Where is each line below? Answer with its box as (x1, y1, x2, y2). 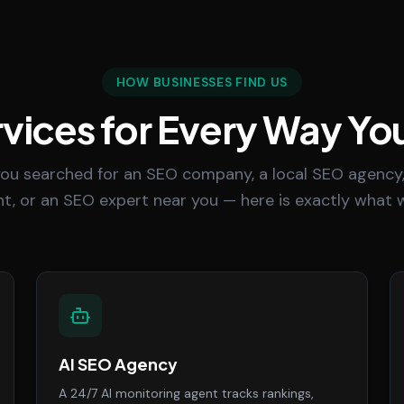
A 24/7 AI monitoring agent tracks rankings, (59, 385, 314, 401)
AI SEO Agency (59, 353, 178, 374)
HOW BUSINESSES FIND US (115, 74, 289, 90)
